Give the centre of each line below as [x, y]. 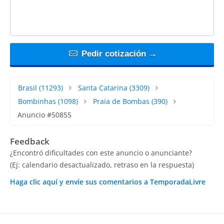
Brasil [27, 87]
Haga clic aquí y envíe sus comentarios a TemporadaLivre [108, 181]
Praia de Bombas [121, 101]
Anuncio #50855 [44, 114]
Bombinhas [37, 101]
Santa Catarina [102, 87]
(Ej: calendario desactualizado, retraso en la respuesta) [102, 164]
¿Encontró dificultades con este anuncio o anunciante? [101, 152]
